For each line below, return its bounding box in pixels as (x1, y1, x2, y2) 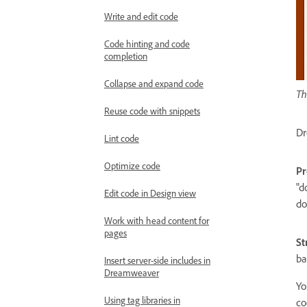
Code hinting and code (104, 38, 190, 49)
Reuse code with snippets (104, 105, 200, 116)
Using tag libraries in (104, 294, 180, 306)
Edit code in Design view (104, 187, 196, 199)
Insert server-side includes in (104, 254, 210, 266)
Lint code (104, 132, 139, 144)
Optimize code (104, 160, 160, 171)
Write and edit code (104, 10, 178, 22)
